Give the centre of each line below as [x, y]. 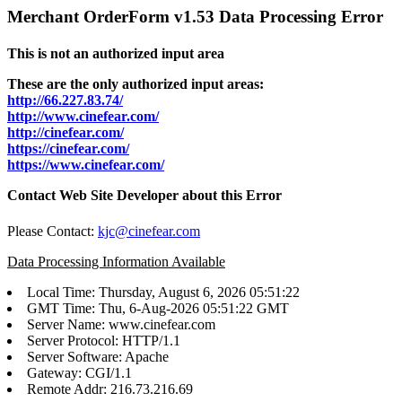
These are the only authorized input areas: [135, 84]
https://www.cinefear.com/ [86, 165]
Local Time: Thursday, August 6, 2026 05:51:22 [163, 292]
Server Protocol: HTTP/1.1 [104, 340]
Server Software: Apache [98, 356]
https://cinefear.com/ [68, 149]
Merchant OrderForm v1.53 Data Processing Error [195, 17]
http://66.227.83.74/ [65, 100]
